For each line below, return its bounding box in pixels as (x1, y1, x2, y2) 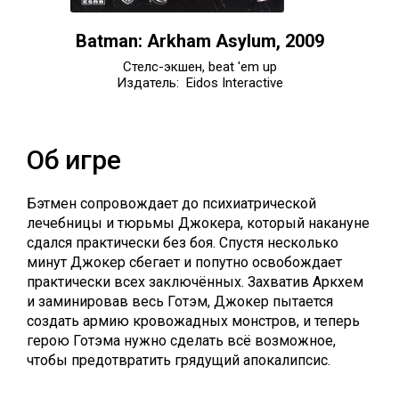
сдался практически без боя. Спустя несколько (27, 234, 338, 251)
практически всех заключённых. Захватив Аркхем (27, 273, 363, 290)
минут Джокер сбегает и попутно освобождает (27, 254, 342, 271)
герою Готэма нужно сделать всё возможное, (27, 332, 336, 349)
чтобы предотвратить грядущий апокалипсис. (27, 352, 330, 369)
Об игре (27, 144, 121, 175)
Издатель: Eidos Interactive (116, 75, 283, 91)
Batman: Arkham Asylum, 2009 (75, 30, 324, 52)
